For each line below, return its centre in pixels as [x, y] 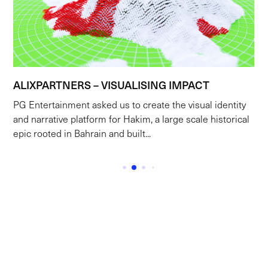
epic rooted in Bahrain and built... [82, 133]
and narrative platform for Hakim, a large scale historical [132, 119]
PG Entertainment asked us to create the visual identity [130, 105]
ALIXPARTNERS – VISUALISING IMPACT [112, 85]
